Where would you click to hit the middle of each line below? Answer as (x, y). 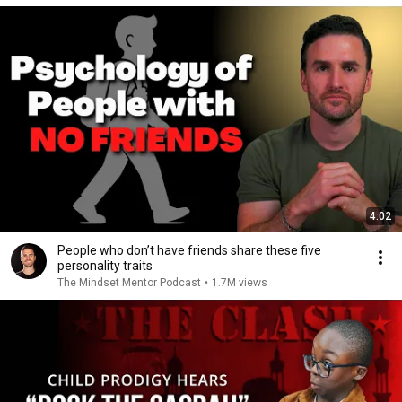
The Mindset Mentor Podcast (129, 283)
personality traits (105, 266)
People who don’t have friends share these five (189, 250)
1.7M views (240, 283)
